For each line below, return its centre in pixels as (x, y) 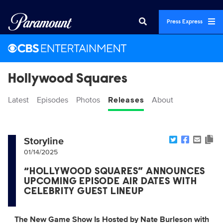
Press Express (185, 22)
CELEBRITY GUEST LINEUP (84, 192)
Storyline (44, 141)
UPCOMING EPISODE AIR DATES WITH (111, 182)
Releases (126, 100)
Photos (88, 100)
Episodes (53, 100)
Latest (18, 100)
